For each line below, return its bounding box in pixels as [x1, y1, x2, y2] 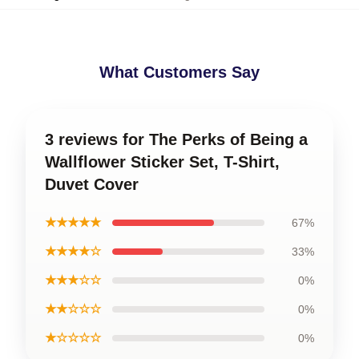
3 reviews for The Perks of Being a [45, 130, 308, 148]
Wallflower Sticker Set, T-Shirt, [45, 152, 280, 171]
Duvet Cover [45, 175, 139, 193]
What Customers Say [99, 63, 260, 81]
